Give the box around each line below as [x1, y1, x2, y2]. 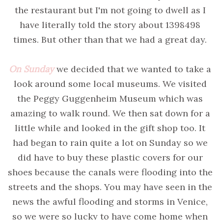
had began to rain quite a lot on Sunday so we [12, 137, 208, 149]
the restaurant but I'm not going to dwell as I [14, 4, 206, 16]
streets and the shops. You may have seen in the [8, 181, 212, 193]
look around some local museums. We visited [13, 78, 207, 90]
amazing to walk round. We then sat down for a [10, 108, 210, 119]
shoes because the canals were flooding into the [7, 166, 213, 178]
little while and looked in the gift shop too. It [15, 122, 205, 134]
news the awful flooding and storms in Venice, [12, 196, 208, 208]
